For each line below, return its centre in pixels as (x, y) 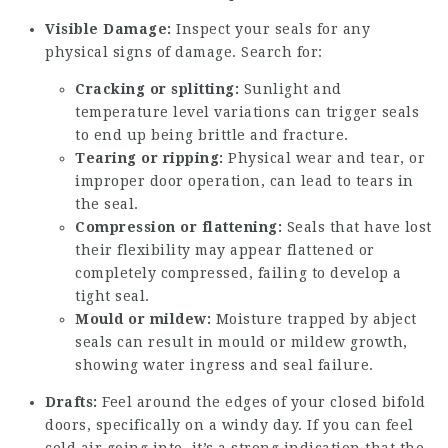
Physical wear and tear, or (324, 158)
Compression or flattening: (178, 227)
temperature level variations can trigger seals (247, 112)
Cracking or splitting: (157, 89)
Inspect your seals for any (270, 29)
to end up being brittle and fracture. (212, 135)
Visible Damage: (108, 29)
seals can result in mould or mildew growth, (241, 342)
